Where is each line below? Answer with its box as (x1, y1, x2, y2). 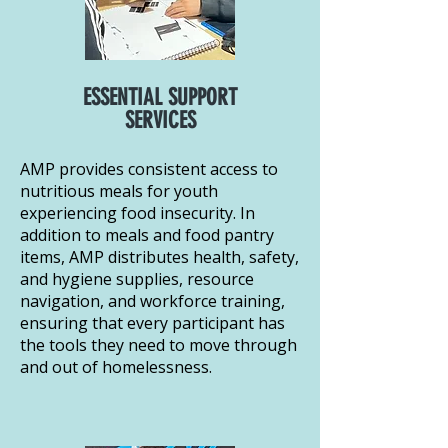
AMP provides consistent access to (20, 157, 278, 180)
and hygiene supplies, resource (20, 267, 254, 290)
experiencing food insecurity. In (20, 201, 255, 224)
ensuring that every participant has (20, 311, 285, 334)
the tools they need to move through (20, 333, 297, 356)
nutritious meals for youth (20, 179, 218, 202)
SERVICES (124, 106, 196, 134)
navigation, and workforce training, (20, 289, 285, 312)
